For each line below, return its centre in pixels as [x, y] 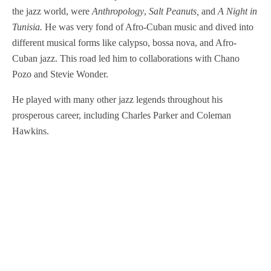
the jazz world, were [52, 11]
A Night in [237, 11]
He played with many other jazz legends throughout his [117, 99]
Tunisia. [27, 27]
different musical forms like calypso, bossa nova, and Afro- [124, 42]
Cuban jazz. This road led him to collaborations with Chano [126, 58]
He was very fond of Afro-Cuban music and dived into [148, 27]
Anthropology [118, 11]
